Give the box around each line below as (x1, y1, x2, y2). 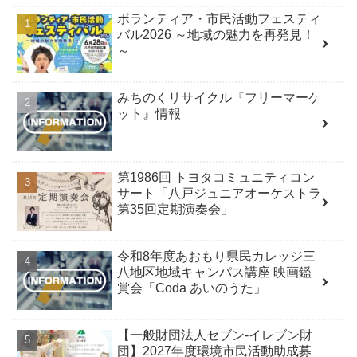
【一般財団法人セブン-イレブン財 (117, 328, 313, 343)
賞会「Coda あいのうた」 (117, 280, 267, 295)
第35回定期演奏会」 (117, 202, 234, 216)
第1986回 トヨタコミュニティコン (117, 170, 316, 184)
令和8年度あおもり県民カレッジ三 (117, 249, 316, 263)
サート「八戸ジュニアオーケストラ (117, 186, 322, 200)
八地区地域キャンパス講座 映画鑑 (117, 265, 312, 279)
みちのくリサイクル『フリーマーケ (117, 91, 322, 105)
